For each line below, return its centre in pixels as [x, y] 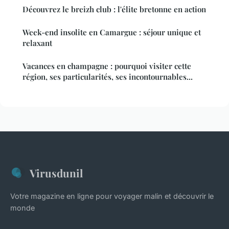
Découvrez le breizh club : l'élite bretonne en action [114, 9]
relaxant [37, 43]
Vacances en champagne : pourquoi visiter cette [107, 66]
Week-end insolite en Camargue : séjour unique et [112, 32]
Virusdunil [56, 173]
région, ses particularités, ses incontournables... [108, 76]
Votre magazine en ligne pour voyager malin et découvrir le [112, 196]
